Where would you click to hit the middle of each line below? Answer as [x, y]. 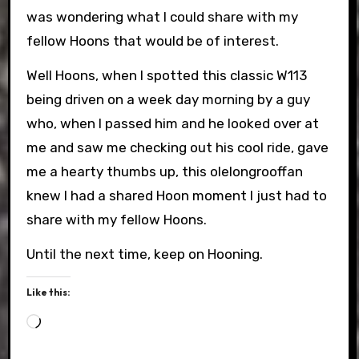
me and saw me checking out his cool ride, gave [177, 147]
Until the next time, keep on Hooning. [144, 254]
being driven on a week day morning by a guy [168, 99]
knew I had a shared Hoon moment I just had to [176, 196]
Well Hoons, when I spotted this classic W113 [166, 75]
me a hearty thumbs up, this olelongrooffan [164, 171]
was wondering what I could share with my [162, 17]
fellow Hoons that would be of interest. [152, 41]
